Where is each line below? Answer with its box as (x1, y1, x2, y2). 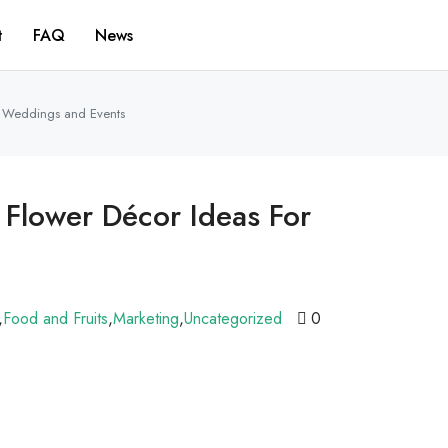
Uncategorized (184, 307, 282, 330)
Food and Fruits (3, 307, 108, 330)
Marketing (113, 307, 179, 330)
